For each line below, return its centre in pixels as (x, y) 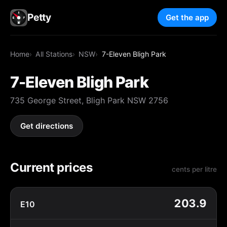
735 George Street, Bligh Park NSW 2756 (89, 100)
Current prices (51, 167)
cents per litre (194, 169)
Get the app (187, 18)
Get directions (47, 126)
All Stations (54, 54)
